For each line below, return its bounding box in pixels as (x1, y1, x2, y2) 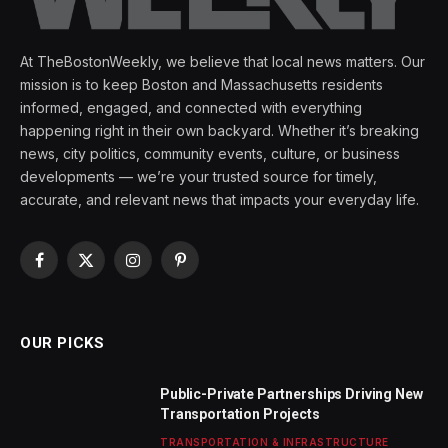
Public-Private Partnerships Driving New (160, 385, 423, 402)
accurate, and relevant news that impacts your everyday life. (20, 190, 419, 208)
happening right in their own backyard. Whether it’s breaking (20, 121, 419, 139)
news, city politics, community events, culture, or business (20, 144, 400, 162)
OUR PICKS (20, 333, 105, 352)
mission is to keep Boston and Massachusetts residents (20, 75, 383, 93)
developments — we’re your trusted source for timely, (20, 167, 377, 185)
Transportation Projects (160, 405, 320, 422)
